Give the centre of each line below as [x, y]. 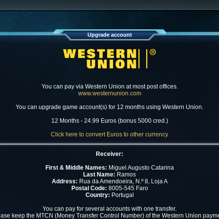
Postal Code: [89, 188]
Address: [65, 181]
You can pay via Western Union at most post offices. [109, 87]
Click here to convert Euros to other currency [109, 134]
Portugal [122, 195]
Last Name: [99, 175]
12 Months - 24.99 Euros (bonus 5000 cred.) [109, 121]
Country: [98, 195]
